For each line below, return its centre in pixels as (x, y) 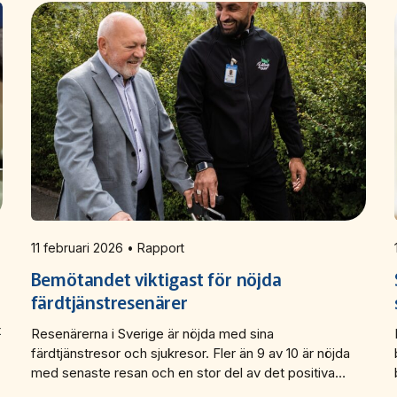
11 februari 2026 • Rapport (155, 247)
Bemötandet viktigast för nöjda (156, 278)
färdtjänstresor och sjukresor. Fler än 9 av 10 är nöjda (190, 353)
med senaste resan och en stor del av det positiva (183, 372)
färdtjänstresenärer (109, 301)
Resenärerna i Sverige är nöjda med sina (152, 333)
